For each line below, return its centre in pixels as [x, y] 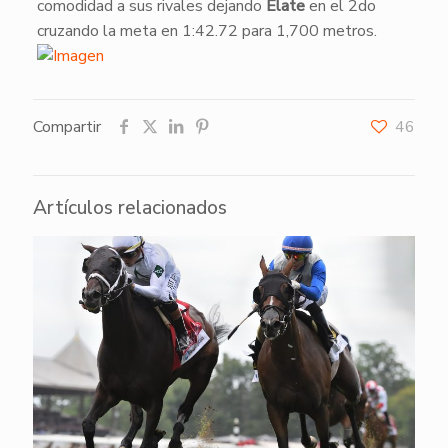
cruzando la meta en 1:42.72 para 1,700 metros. [208, 31]
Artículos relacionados [130, 208]
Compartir [67, 127]
